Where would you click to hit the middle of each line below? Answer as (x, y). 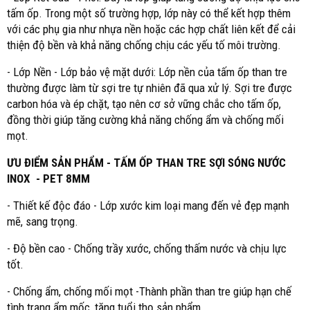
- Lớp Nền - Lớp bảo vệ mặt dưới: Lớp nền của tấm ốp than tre (147, 72)
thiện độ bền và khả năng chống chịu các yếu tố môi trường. (144, 45)
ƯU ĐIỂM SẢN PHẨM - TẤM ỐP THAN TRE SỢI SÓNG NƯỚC (146, 163)
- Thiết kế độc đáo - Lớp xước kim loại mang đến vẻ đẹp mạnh (148, 206)
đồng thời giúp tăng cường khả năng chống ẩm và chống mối (145, 120)
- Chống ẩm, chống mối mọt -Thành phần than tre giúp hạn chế (149, 291)
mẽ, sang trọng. (43, 221)
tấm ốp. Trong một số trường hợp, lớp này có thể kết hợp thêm (149, 13)
